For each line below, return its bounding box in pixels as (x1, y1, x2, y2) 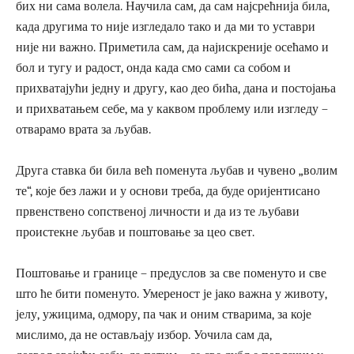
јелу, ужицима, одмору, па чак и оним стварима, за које (16, 307, 311, 322)
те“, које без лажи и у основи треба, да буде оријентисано (16, 183, 320, 198)
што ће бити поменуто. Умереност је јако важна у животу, (16, 286, 327, 301)
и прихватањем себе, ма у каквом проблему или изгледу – (16, 101, 328, 116)
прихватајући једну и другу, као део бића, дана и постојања (16, 81, 336, 96)
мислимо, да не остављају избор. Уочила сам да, (16, 327, 272, 342)
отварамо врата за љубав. (16, 122, 151, 137)
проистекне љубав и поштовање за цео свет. (16, 224, 254, 239)
